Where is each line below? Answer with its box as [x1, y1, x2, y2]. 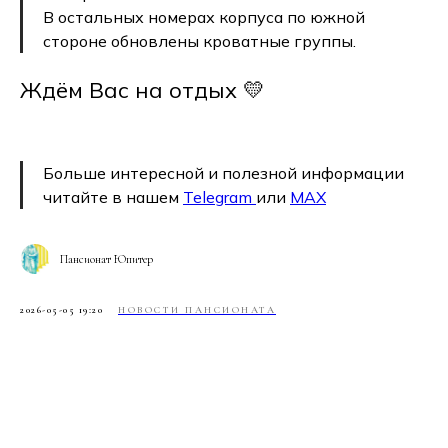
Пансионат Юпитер [60, 252, 153, 266]
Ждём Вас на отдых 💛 [20, 76, 265, 104]
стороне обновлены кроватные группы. [43, 31, 356, 51]
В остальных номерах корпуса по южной [43, 7, 365, 27]
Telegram [183, 187, 256, 207]
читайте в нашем [43, 187, 183, 207]
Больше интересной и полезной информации [43, 163, 404, 183]
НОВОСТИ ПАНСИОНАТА [118, 304, 276, 316]
